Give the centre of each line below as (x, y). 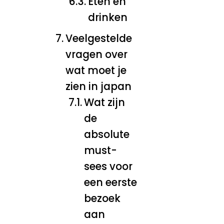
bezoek (102, 198)
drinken (107, 17)
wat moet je (96, 70)
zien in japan (99, 86)
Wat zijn (104, 102)
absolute (106, 134)
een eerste (110, 182)
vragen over (97, 54)
